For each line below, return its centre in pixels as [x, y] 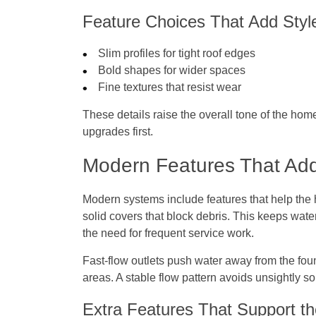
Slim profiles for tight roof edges [177, 54]
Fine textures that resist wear [170, 87]
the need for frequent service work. [168, 233]
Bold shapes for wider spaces [172, 71]
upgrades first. [118, 132]
